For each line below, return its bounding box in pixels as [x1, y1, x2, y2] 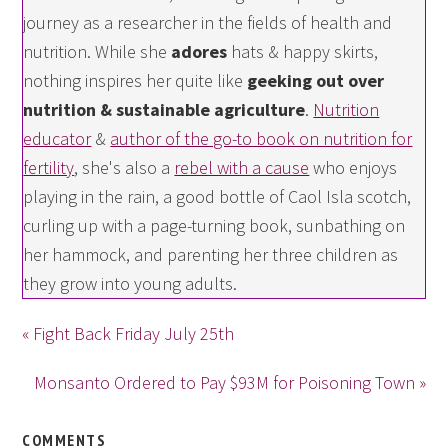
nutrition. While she [23, 39, 172, 63]
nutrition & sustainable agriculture [23, 97, 306, 121]
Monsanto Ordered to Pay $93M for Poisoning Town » [33, 370, 426, 394]
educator [23, 126, 92, 150]
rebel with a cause [174, 155, 310, 179]
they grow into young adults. [23, 271, 238, 295]
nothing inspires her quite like [23, 68, 248, 92]
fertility [23, 155, 75, 179]
